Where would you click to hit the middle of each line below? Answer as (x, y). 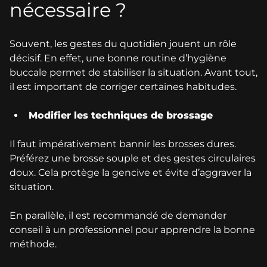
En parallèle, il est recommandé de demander (118, 215)
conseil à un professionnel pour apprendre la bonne (132, 229)
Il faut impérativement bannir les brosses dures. (123, 144)
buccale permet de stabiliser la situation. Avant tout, (133, 72)
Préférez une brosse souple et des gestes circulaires (133, 158)
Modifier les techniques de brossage (121, 115)
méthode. (33, 244)
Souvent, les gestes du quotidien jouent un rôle (123, 44)
